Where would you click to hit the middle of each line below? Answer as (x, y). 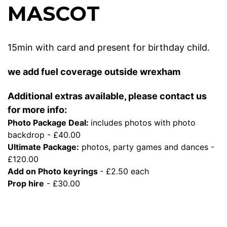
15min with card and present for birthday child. (109, 47)
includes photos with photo (143, 122)
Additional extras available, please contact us (107, 96)
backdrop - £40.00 (44, 135)
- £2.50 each (124, 171)
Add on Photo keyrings (54, 171)
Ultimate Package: (43, 147)
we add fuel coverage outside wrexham (94, 71)
